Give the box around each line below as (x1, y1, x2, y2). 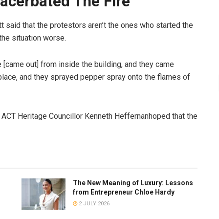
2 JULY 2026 (77, 200, 109, 207)
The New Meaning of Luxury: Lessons (73, 179, 193, 187)
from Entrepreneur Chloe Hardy (73, 188, 175, 197)
